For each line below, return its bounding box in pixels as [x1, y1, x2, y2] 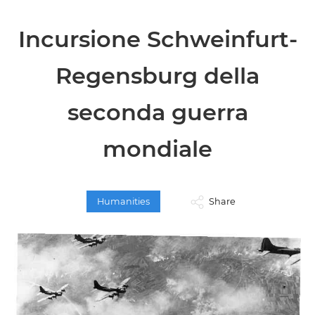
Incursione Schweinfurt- [18, 25, 297, 53]
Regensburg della [56, 62, 259, 89]
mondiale [103, 135, 212, 162]
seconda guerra [67, 98, 248, 126]
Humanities [97, 196, 150, 207]
